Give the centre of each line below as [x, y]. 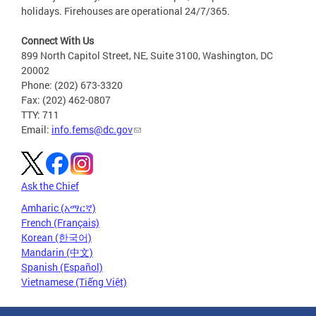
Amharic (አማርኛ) [59, 207]
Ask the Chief [50, 186]
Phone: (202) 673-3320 [72, 85]
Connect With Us [57, 40]
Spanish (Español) [62, 267]
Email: [36, 129]
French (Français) [60, 222]
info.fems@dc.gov [92, 129]
